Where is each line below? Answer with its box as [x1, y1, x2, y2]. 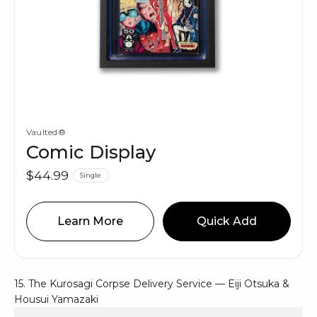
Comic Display [26, 140, 156, 163]
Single [80, 171, 102, 179]
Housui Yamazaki [14, 293, 98, 306]
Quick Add [197, 214, 257, 229]
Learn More [57, 214, 123, 229]
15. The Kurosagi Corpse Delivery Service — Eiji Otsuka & [14, 277, 289, 291]
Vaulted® [26, 126, 66, 137]
